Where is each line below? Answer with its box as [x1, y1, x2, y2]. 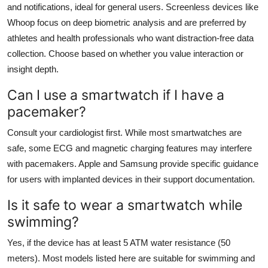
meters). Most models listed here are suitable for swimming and [7, 252, 255, 263]
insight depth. [7, 63, 59, 74]
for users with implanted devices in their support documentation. [7, 173, 255, 184]
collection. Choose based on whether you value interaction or [7, 48, 243, 59]
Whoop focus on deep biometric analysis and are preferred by [7, 17, 246, 28]
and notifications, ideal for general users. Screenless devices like [7, 1, 258, 12]
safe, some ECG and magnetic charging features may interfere [7, 142, 252, 153]
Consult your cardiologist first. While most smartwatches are [7, 127, 242, 138]
